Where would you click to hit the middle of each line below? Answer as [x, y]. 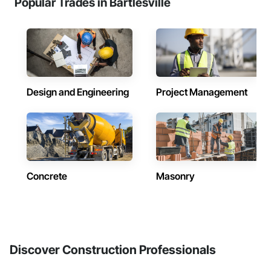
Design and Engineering [78, 92]
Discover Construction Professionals [113, 250]
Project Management [202, 92]
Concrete [47, 176]
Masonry [175, 176]
